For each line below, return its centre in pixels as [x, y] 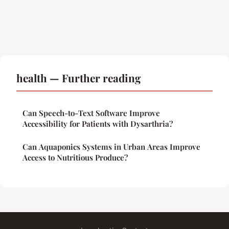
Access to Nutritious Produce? [75, 158]
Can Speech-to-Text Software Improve [91, 113]
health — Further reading [79, 78]
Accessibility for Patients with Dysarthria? [98, 124]
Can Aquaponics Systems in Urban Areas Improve [111, 147]
